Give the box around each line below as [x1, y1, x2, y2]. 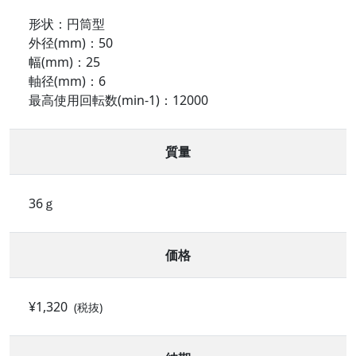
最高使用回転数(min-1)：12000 [29, 91, 208, 110]
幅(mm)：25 [29, 53, 100, 72]
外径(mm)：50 [29, 34, 113, 52]
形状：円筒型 [29, 15, 105, 33]
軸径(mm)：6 [29, 72, 106, 91]
